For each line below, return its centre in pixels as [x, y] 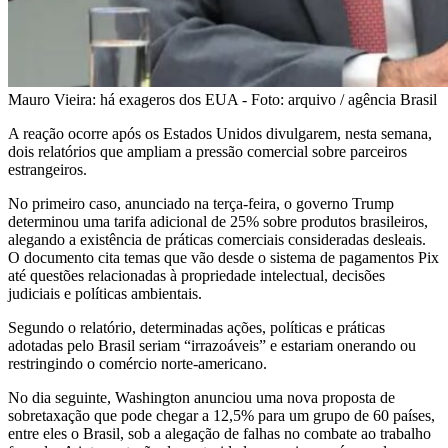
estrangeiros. [47, 169]
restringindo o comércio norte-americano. [137, 363]
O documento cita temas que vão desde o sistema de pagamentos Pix [223, 257]
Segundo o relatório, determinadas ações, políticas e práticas [196, 327]
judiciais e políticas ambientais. [105, 293]
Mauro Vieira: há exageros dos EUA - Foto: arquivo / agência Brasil [222, 99]
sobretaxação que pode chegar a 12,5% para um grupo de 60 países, [221, 415]
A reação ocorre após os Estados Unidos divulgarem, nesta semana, [220, 133]
